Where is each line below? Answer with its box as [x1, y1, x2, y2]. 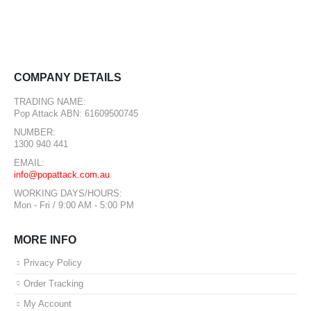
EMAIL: [14, 158, 44, 168]
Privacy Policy [24, 258, 82, 268]
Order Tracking [24, 278, 83, 289]
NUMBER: [14, 128, 56, 137]
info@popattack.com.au [14, 170, 110, 180]
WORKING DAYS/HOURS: [14, 189, 122, 199]
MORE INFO [14, 234, 76, 246]
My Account [24, 299, 72, 310]
